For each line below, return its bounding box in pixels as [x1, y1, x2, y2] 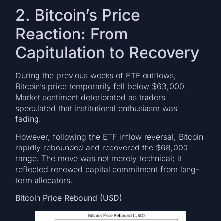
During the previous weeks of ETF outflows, [15, 70, 177, 80]
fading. [15, 113, 42, 124]
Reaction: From [15, 24, 128, 43]
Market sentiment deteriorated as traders [15, 92, 166, 102]
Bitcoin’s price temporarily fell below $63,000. [15, 81, 187, 91]
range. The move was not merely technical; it [15, 153, 182, 163]
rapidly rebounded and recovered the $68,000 [15, 142, 188, 152]
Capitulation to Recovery [15, 42, 200, 62]
